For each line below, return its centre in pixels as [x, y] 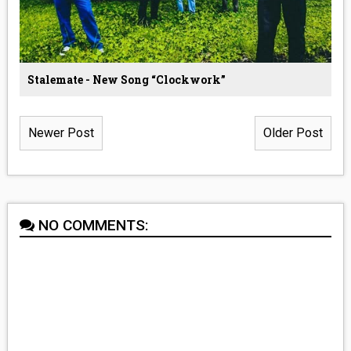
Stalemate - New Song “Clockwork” [126, 80]
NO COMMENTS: [93, 226]
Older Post [293, 133]
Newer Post [61, 133]
